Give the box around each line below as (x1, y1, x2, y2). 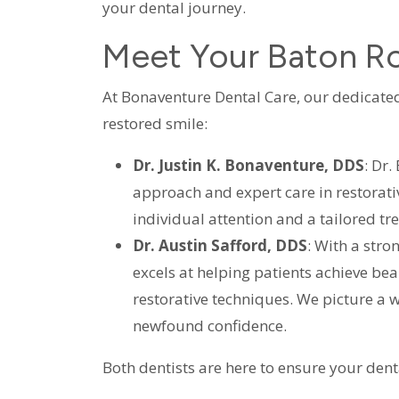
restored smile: (102, 112, 208, 134)
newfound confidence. (132, 314, 287, 336)
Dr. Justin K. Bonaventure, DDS (132, 154, 364, 175)
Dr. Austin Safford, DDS (132, 234, 307, 256)
